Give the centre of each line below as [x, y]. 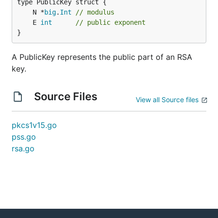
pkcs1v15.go [34, 125]
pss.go [24, 137]
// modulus [95, 12]
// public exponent [110, 22]
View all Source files [167, 100]
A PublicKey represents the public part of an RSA [102, 57]
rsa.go [23, 148]
